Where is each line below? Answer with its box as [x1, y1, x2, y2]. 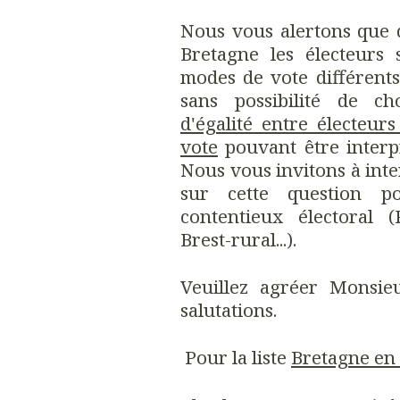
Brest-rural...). [180, 226, 296, 252]
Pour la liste [180, 345, 291, 371]
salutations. [180, 296, 277, 322]
